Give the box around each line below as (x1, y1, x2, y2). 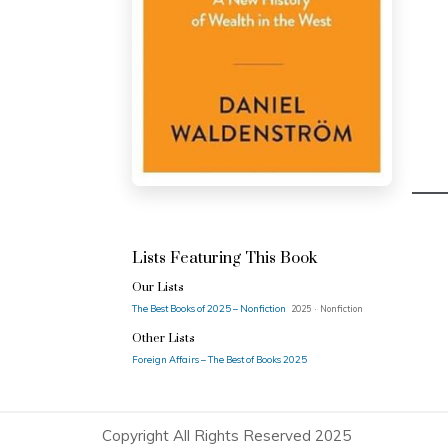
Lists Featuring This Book (132, 248, 317, 268)
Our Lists (132, 280, 184, 295)
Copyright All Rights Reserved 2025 (102, 426, 351, 445)
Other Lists (132, 331, 195, 346)
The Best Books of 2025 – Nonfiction (132, 302, 288, 314)
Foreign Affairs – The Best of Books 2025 (132, 353, 307, 365)
